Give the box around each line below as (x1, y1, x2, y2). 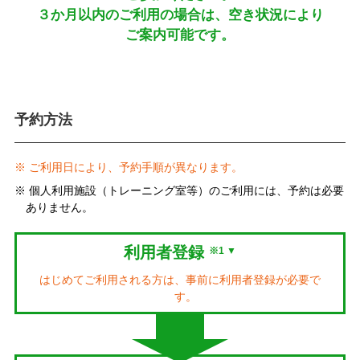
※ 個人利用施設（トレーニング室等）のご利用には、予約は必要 (14, 184, 344, 198)
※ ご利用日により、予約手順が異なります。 (14, 161, 243, 174)
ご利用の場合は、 (118, 7, 228, 22)
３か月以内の (36, 7, 119, 22)
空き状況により (227, 7, 324, 22)
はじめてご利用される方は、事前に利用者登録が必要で (39, 272, 321, 286)
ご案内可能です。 (125, 27, 235, 43)
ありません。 (25, 201, 93, 215)
